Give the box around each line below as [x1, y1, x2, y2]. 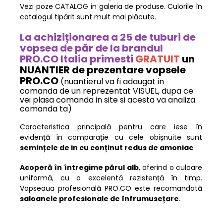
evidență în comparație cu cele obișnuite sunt [20, 132, 202, 143]
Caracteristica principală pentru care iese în [20, 122, 202, 132]
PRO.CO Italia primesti [20, 52, 135, 66]
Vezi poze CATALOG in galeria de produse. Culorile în [20, 1, 202, 12]
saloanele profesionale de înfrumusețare [20, 194, 179, 204]
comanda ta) [20, 103, 72, 115]
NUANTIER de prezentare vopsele [20, 63, 186, 77]
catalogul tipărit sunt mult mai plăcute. [20, 12, 156, 22]
